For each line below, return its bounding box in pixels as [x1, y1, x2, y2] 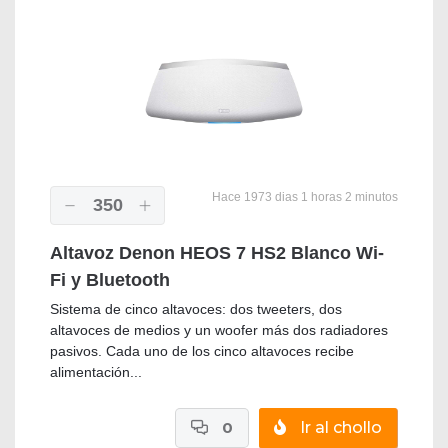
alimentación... [50, 364, 142, 381]
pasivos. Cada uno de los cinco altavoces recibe [50, 343, 354, 360]
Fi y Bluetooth [50, 270, 170, 291]
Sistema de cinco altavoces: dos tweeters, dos [50, 301, 342, 318]
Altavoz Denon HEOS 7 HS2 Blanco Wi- [50, 243, 384, 264]
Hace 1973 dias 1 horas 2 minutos [209, 190, 398, 205]
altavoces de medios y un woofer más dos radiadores [50, 322, 388, 339]
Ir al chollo [296, 418, 382, 438]
